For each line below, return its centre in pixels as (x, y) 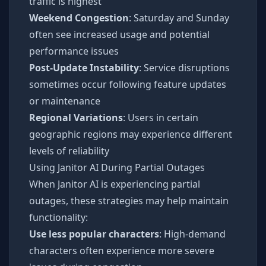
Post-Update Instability (84, 68)
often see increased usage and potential (119, 34)
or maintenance (65, 101)
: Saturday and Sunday (179, 18)
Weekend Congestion (79, 18)
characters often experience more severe (122, 251)
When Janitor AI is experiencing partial (115, 184)
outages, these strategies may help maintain (129, 201)
